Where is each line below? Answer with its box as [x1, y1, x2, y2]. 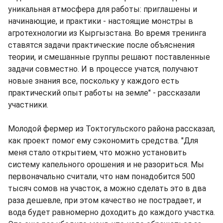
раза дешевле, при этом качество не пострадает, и [8, 196, 201, 206]
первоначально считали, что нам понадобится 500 [8, 172, 195, 182]
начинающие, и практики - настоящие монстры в [8, 16, 193, 26]
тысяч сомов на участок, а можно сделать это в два [8, 184, 206, 194]
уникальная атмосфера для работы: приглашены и [8, 4, 197, 14]
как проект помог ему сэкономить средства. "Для [8, 136, 198, 146]
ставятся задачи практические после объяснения [8, 40, 195, 50]
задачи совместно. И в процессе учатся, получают [8, 64, 199, 74]
